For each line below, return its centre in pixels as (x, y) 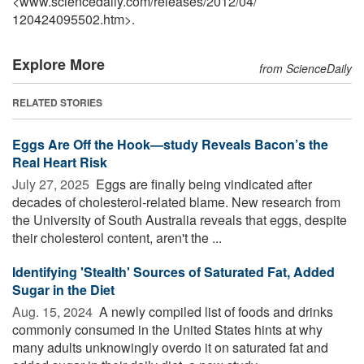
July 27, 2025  (52, 184)
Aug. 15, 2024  (54, 311)
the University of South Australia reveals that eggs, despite (180, 219)
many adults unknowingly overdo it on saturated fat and (170, 347)
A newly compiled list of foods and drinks (214, 311)
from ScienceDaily (305, 68)
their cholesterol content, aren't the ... (117, 237)
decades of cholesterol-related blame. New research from (176, 201)
